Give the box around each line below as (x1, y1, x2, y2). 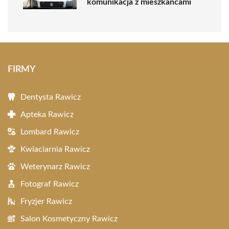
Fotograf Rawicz (20, 180, 79, 188)
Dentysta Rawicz (20, 93, 81, 101)
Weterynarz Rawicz (20, 163, 90, 171)
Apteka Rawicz (20, 110, 74, 119)
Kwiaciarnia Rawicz (20, 145, 90, 153)
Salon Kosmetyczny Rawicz (20, 215, 118, 223)
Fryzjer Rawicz (20, 197, 72, 205)
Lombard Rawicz (20, 128, 79, 136)
